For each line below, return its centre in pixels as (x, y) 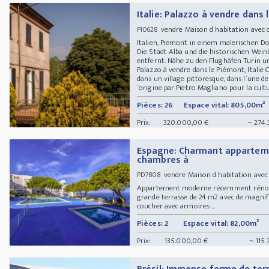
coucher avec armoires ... (176, 206)
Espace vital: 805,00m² (225, 105)
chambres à (163, 160)
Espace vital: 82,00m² (221, 223)
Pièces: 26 (155, 105)
